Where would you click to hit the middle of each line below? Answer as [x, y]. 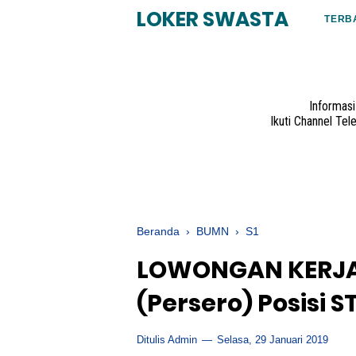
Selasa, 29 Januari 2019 [271, 340]
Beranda [158, 231]
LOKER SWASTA [213, 19]
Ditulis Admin [168, 340]
